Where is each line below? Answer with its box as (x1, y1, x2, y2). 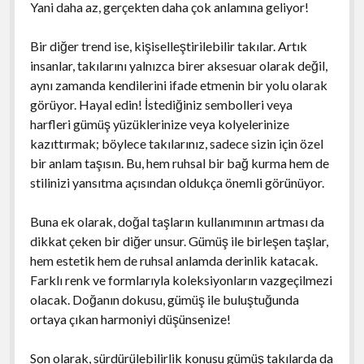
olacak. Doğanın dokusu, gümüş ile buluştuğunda (29, 291, 299, 307)
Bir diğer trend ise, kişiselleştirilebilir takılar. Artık (29, 37, 307, 54)
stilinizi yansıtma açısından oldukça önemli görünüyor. (29, 174, 324, 190)
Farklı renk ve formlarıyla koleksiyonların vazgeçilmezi (29, 271, 332, 288)
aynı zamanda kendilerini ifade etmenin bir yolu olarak (29, 76, 327, 93)
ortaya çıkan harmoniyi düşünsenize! (29, 310, 231, 327)
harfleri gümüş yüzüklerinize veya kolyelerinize (29, 115, 289, 132)
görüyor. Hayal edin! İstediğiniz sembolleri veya (29, 96, 292, 112)
